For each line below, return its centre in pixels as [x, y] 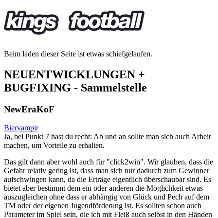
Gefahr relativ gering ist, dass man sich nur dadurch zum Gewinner [107, 171]
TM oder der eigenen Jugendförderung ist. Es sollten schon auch [103, 206]
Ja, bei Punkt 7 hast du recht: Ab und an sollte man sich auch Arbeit [107, 137]
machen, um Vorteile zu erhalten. [54, 145]
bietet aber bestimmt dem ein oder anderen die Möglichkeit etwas [103, 188]
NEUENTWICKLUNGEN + [74, 74]
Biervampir [21, 128]
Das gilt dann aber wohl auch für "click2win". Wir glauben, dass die [109, 162]
